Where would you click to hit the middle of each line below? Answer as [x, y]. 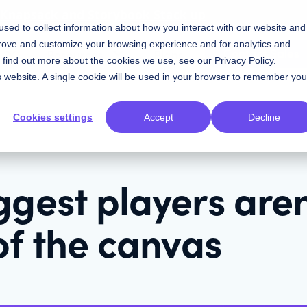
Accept [158, 118]
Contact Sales [262, 52]
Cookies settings [53, 118]
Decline [264, 118]
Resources [75, 53]
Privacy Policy [244, 60]
